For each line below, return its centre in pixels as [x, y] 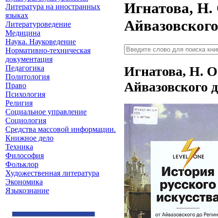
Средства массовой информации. [61, 129]
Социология [26, 120]
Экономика [24, 182]
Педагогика [25, 68]
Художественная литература [52, 173]
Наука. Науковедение [41, 42]
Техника [19, 147]
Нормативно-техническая [48, 50]
